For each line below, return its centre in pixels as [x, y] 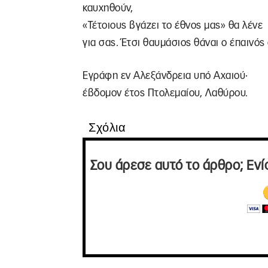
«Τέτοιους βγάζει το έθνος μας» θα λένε [173, 25]
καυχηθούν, [108, 8]
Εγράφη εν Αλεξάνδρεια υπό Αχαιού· [165, 76]
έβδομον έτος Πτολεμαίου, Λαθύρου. [165, 93]
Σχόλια [107, 127]
